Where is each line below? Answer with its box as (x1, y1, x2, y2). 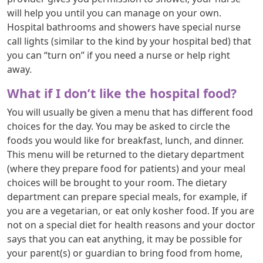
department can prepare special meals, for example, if (7, 190, 247, 203)
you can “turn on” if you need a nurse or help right (7, 48, 230, 62)
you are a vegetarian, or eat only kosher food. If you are (7, 204, 254, 217)
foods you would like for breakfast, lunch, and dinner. (7, 133, 244, 147)
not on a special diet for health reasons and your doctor (7, 218, 255, 231)
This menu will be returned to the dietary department (7, 147, 244, 161)
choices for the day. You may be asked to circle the (7, 119, 230, 133)
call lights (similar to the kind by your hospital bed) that (7, 34, 251, 48)
